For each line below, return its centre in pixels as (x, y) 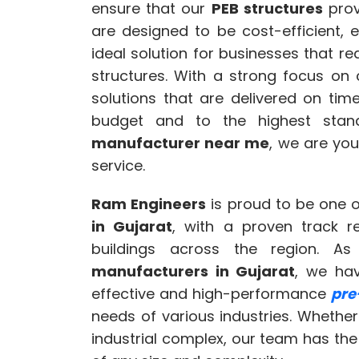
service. (118, 166)
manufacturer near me (181, 143)
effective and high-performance (211, 294)
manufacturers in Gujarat (194, 272)
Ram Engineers (149, 204)
